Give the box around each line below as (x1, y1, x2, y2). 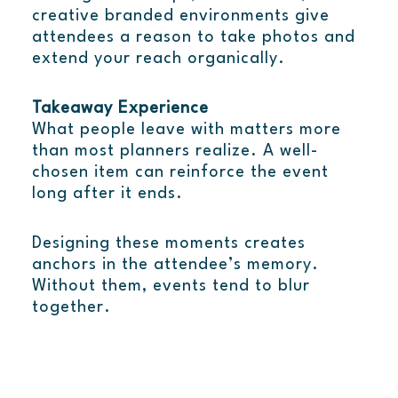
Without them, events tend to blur (31, 278, 310, 295)
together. (31, 299, 111, 316)
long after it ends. (31, 186, 183, 203)
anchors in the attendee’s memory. (31, 257, 319, 274)
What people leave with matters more (31, 122, 341, 139)
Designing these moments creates (31, 235, 306, 252)
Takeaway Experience (31, 100, 209, 117)
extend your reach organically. (31, 51, 285, 68)
